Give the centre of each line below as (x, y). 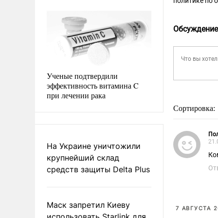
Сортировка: (195, 108)
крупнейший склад (83, 157)
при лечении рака (76, 95)
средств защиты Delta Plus (98, 169)
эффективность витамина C (93, 85)
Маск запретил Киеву (88, 205)
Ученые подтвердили (82, 75)
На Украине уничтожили (94, 146)
